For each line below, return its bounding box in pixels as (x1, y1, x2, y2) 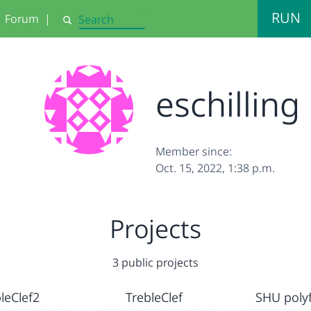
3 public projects (112, 255, 199, 270)
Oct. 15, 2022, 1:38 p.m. (155, 160, 275, 176)
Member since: (155, 144, 232, 159)
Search (61, 19, 93, 33)
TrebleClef (125, 289, 183, 305)
